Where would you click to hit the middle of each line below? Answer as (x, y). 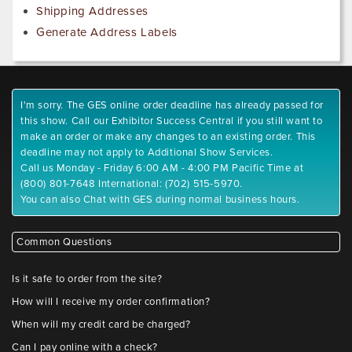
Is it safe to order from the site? (87, 279)
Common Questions (64, 242)
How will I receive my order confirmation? (111, 302)
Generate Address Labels (107, 33)
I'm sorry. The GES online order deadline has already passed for (172, 106)
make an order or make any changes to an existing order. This (169, 137)
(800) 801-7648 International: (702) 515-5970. (132, 184)
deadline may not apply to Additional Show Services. (147, 153)
